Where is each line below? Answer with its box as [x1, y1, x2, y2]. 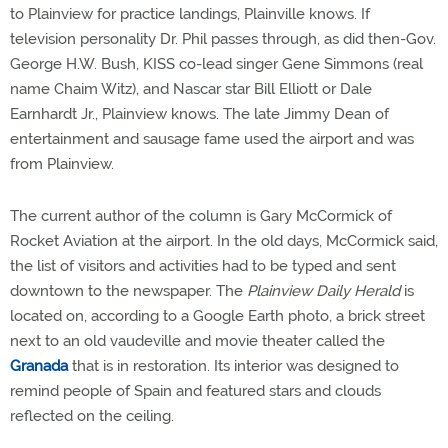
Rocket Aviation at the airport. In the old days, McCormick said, [10, 232, 438, 250]
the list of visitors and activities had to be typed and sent [10, 257, 396, 275]
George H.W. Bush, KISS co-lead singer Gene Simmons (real [10, 55, 423, 73]
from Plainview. [10, 155, 114, 173]
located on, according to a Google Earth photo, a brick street [10, 307, 425, 325]
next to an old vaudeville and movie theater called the [10, 332, 385, 350]
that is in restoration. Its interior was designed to [68, 357, 399, 375]
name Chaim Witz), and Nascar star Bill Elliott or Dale [10, 80, 372, 98]
